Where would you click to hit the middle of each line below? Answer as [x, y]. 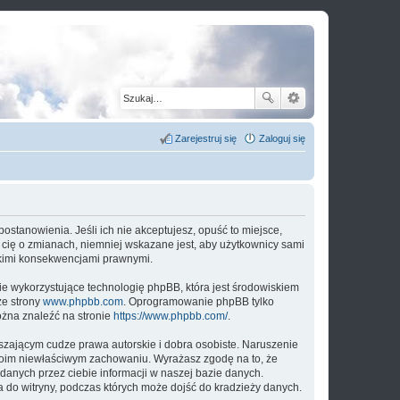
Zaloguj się [282, 138]
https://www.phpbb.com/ [171, 316]
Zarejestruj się [206, 138]
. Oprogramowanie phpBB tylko [199, 302]
